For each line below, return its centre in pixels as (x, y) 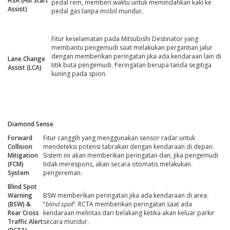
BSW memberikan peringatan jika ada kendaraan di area (125, 196)
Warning (20, 196)
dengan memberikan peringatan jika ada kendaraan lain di (136, 56)
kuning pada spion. (79, 74)
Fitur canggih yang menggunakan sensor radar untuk (119, 138)
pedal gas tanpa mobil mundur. (97, 11)
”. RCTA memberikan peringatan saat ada (132, 204)
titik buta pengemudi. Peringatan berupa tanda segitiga (131, 65)
